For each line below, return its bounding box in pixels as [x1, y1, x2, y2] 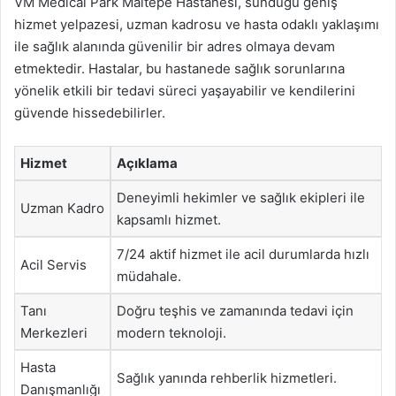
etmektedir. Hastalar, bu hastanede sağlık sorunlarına [14, 60, 345, 77]
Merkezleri [20, 324, 88, 341]
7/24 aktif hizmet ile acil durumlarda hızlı [117, 246, 369, 263]
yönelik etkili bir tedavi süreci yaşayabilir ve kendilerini [14, 82, 355, 99]
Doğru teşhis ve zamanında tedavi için [117, 302, 354, 319]
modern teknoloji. [117, 324, 226, 341]
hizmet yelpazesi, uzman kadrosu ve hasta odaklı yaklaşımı [14, 16, 379, 33]
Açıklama [117, 155, 178, 171]
